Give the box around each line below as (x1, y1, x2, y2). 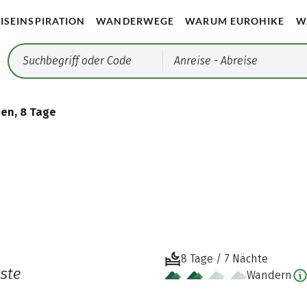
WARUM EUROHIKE (185, 16, 285, 27)
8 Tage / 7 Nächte (180, 251, 268, 265)
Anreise (174, 54, 212, 67)
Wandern (246, 268, 292, 282)
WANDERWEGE (96, 16, 175, 27)
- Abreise (211, 54, 258, 67)
